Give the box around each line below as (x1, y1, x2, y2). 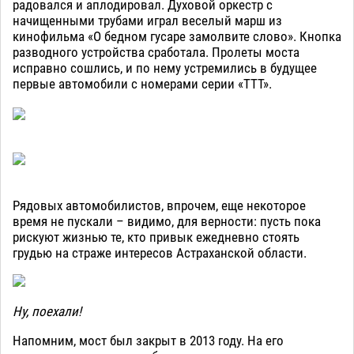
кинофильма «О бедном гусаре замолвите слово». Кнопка (13, 28, 341, 45)
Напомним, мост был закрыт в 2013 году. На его (13, 333, 284, 349)
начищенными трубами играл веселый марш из (13, 13, 282, 29)
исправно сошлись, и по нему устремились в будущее (13, 60, 317, 77)
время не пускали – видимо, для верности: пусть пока (13, 213, 321, 230)
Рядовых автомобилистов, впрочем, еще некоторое (13, 198, 306, 214)
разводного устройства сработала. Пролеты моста (13, 44, 299, 61)
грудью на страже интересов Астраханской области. (13, 245, 310, 262)
